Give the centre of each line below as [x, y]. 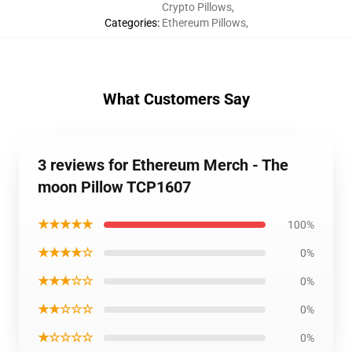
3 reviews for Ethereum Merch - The [163, 165]
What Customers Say [176, 99]
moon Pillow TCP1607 [114, 187]
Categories [130, 23]
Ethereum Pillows [203, 23]
